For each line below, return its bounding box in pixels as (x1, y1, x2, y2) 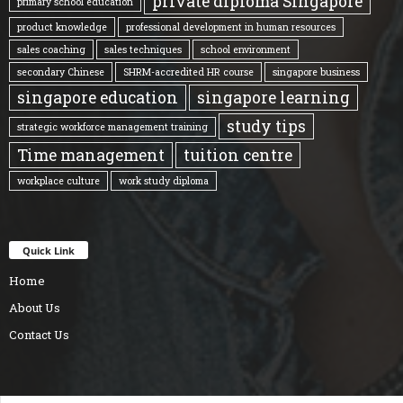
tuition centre (184, 144, 292, 166)
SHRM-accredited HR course (123, 66, 254, 79)
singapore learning (197, 86, 350, 109)
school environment (201, 43, 291, 57)
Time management (17, 144, 165, 166)
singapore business (273, 66, 360, 79)
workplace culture (17, 175, 100, 188)
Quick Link (22, 244, 75, 258)
